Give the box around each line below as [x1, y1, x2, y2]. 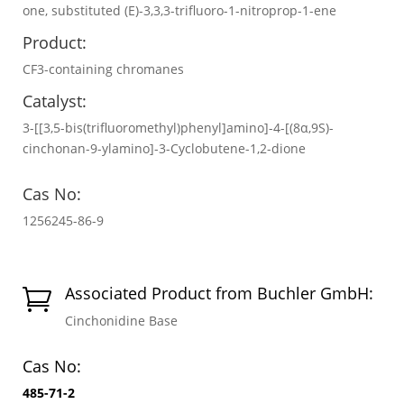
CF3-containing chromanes [23, 60, 184, 78]
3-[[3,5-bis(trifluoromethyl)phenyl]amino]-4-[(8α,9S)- [23, 118, 334, 136]
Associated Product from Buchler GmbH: [65, 281, 373, 304]
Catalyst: [23, 89, 87, 112]
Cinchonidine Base [65, 311, 178, 329]
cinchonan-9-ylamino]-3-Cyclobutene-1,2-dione [23, 139, 306, 157]
